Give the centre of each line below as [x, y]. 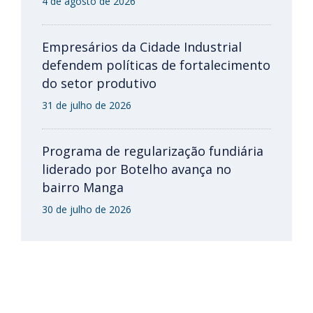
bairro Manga [83, 187]
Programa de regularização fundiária [153, 151]
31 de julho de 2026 [87, 105]
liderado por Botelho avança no [137, 169]
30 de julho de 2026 [87, 209]
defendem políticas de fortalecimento [156, 65]
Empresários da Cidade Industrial [142, 47]
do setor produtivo [99, 83]
